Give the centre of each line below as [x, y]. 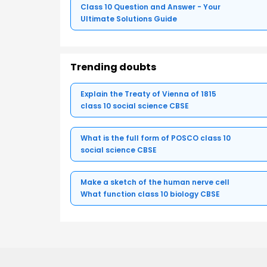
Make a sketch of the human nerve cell [155, 182]
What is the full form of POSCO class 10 [156, 138]
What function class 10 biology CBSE [150, 194]
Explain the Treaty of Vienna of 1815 [148, 94]
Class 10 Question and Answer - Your [150, 7]
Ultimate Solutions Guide [129, 18]
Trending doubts [113, 67]
